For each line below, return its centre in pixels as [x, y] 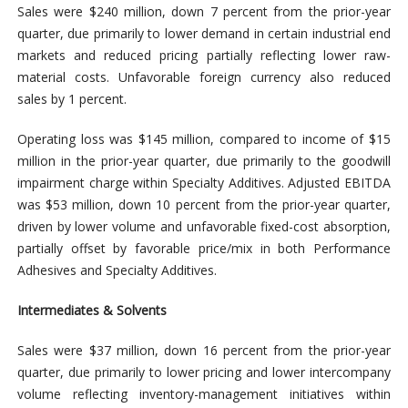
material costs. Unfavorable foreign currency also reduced [204, 76]
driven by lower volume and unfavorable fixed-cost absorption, [204, 226]
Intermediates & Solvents [92, 310]
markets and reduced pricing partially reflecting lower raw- [204, 55]
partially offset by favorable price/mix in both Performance [204, 248]
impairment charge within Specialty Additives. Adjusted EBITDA [204, 182]
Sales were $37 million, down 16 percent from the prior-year [204, 350]
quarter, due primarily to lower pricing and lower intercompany [204, 372]
